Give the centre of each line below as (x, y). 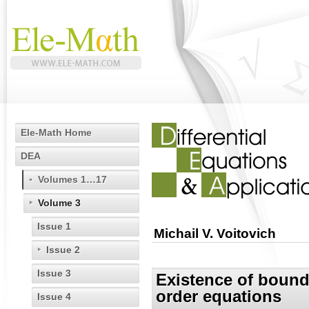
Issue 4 (54, 297)
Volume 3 (59, 203)
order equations (219, 297)
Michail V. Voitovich (215, 234)
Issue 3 (54, 273)
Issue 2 (63, 250)
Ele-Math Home (56, 132)
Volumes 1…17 (72, 179)
